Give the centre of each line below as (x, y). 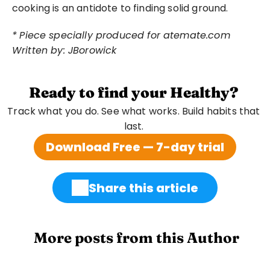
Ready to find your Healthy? (133, 93)
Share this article (143, 188)
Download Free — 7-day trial (135, 147)
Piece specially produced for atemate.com (125, 35)
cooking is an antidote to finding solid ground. (120, 8)
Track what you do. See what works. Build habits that (134, 111)
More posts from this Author (135, 238)
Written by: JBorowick (64, 50)
